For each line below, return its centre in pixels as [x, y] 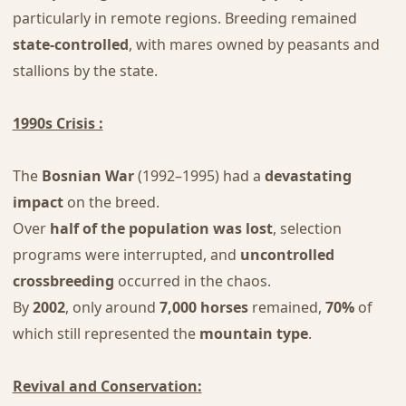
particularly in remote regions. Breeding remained [184, 19]
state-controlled [70, 45]
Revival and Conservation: [107, 387]
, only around [112, 308]
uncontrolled [287, 255]
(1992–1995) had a [199, 176]
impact [38, 203]
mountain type [253, 334]
